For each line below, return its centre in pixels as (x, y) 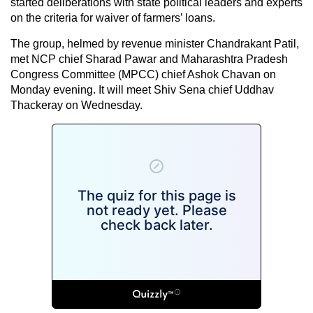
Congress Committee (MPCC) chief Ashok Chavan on (143, 74)
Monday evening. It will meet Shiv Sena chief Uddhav (142, 89)
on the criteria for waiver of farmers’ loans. (113, 17)
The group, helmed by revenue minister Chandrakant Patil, (155, 43)
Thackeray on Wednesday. (77, 105)
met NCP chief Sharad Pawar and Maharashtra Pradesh (149, 59)
